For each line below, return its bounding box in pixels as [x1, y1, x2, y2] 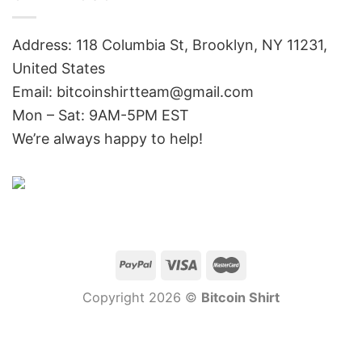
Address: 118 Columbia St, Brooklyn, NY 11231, [12, 36, 327, 54]
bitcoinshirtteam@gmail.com [57, 83, 254, 101]
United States [12, 60, 105, 78]
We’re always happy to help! [12, 130, 203, 148]
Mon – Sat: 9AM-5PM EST [12, 107, 189, 124]
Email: [12, 83, 57, 101]
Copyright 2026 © [82, 289, 201, 306]
